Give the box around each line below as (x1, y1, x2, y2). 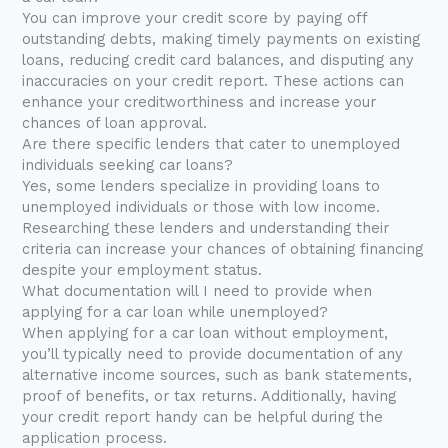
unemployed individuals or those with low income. (22, 198, 381, 217)
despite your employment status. (22, 261, 263, 280)
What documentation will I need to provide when (22, 282, 373, 301)
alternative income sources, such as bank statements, (22, 366, 413, 385)
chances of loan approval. (22, 114, 208, 133)
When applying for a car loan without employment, (22, 324, 389, 343)
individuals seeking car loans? (22, 156, 234, 175)
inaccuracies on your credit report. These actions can (22, 72, 405, 91)
